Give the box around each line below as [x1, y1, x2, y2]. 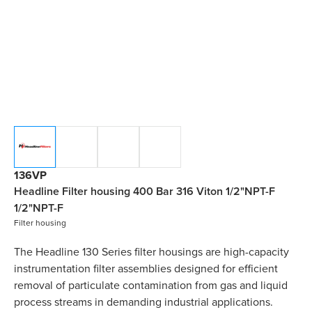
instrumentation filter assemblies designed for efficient [14, 260, 278, 276]
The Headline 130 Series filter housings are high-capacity [14, 244, 289, 260]
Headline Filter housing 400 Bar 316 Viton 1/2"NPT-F [14, 183, 275, 200]
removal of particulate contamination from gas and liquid [14, 277, 288, 293]
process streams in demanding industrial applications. [14, 294, 273, 310]
